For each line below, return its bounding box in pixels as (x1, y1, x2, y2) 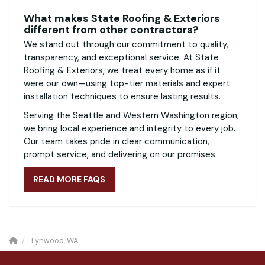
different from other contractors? (24, 22, 199, 37)
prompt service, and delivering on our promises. (24, 148, 217, 161)
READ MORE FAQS (33, 174, 105, 185)
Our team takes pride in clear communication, (24, 135, 209, 148)
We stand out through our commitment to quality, (24, 38, 228, 51)
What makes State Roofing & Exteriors (24, 11, 220, 26)
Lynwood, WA (31, 235, 78, 246)
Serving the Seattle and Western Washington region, (24, 109, 239, 122)
